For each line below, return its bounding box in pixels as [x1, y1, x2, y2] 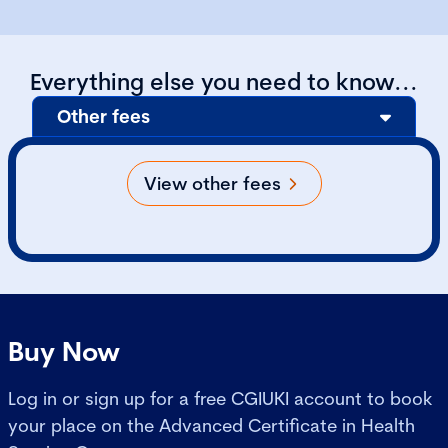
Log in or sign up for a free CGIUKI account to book [8, 387, 433, 411]
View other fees [143, 172, 281, 196]
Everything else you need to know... [30, 67, 418, 97]
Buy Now [8, 335, 120, 369]
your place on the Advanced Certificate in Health [8, 414, 415, 438]
